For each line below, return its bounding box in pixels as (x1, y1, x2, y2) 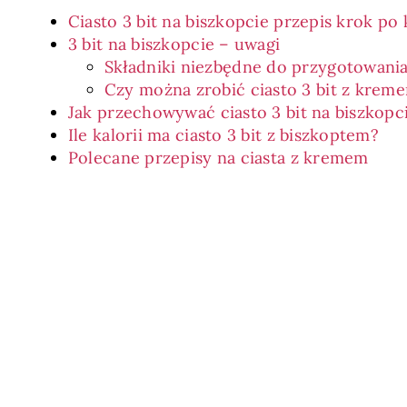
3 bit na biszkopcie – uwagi (67, 34, 281, 55)
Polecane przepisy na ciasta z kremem (67, 147, 369, 168)
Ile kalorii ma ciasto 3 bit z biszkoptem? (67, 124, 380, 145)
